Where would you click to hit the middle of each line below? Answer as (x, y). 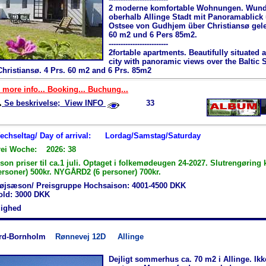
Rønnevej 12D (86, 237)
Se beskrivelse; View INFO (54, 103)
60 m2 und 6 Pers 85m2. (153, 34)
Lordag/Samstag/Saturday (153, 135)
